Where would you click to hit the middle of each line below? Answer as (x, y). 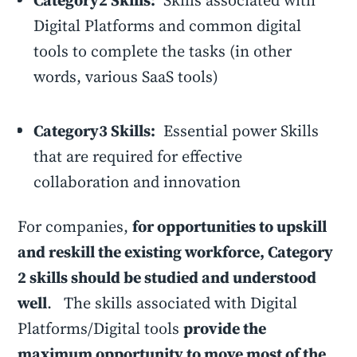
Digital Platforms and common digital (168, 25)
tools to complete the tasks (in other (163, 51)
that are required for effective (138, 156)
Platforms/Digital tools (101, 328)
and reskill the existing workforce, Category (176, 252)
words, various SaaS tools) (126, 76)
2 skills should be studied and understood (167, 277)
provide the (225, 328)
